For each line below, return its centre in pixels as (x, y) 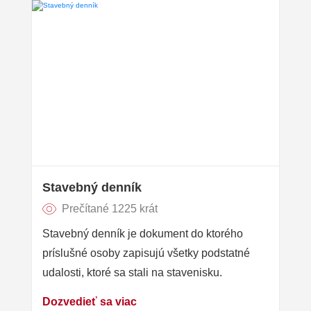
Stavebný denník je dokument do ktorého (143, 233)
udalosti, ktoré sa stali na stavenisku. (132, 272)
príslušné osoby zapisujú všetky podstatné (146, 253)
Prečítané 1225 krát (110, 208)
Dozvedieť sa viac (90, 301)
